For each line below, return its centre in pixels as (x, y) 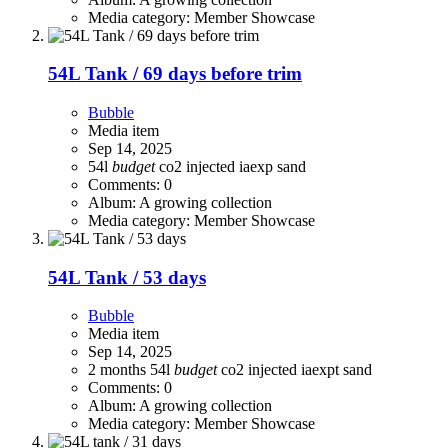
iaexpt (322, 370)
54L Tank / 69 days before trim (175, 74)
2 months (119, 370)
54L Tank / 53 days (127, 277)
